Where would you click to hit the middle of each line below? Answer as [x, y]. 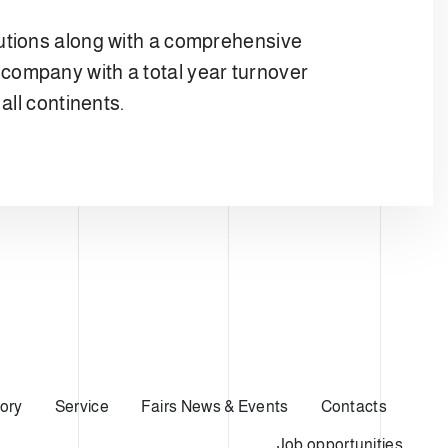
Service [81, 407]
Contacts [353, 407]
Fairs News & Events [214, 407]
